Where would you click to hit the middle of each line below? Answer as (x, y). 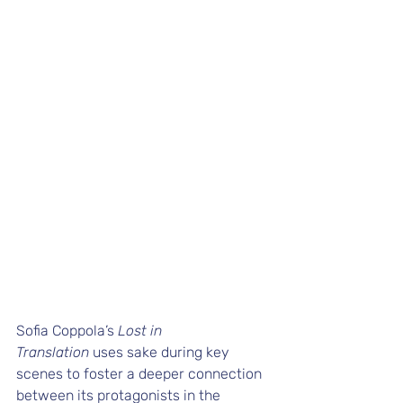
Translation (53, 352)
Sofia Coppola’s (67, 330)
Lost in (142, 330)
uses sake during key (161, 352)
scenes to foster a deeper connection (141, 373)
